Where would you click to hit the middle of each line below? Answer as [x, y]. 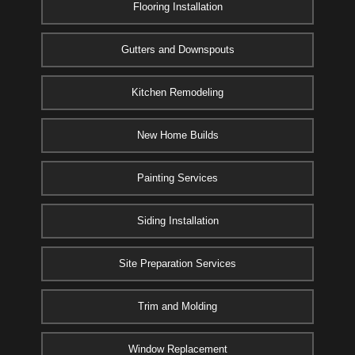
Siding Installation [177, 221]
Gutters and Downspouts [177, 50]
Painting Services [177, 178]
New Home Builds [177, 135]
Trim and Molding [177, 306]
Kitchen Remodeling [177, 92]
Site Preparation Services [177, 263]
